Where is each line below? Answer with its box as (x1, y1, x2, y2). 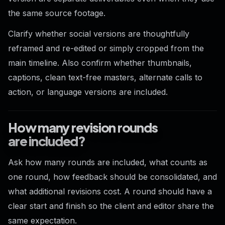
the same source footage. (8, 8, 105, 18)
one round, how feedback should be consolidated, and (8, 172, 217, 182)
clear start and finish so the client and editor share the (8, 201, 214, 211)
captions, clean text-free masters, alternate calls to (8, 72, 202, 83)
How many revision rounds (8, 119, 158, 136)
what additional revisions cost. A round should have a (8, 186, 212, 197)
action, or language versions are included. (8, 87, 168, 97)
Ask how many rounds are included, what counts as (8, 157, 207, 168)
